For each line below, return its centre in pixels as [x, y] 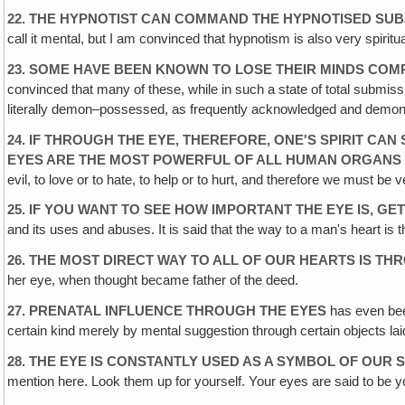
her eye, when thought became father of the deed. [153, 281]
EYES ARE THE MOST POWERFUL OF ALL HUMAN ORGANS [205, 160]
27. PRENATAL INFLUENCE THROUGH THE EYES [167, 311]
